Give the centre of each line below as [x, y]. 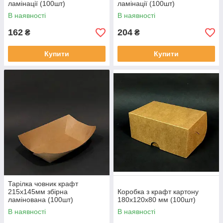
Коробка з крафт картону [158, 192]
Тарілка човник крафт [43, 184]
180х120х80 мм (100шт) [157, 200]
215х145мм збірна [38, 192]
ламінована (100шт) [41, 200]
